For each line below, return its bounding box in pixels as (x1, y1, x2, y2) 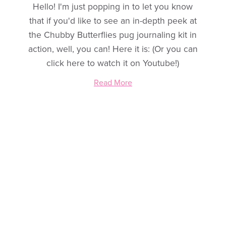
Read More (93, 78, 132, 88)
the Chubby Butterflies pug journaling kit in (29, 30, 197, 41)
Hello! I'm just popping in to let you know (33, 2, 193, 13)
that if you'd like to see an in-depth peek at (29, 16, 197, 27)
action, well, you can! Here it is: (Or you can (28, 44, 198, 55)
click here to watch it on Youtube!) (46, 58, 180, 69)
